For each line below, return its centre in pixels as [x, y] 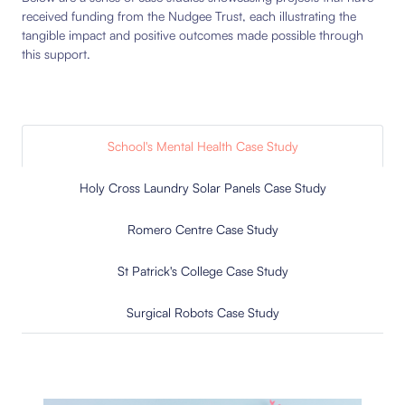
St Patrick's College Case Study [202, 271]
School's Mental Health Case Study [202, 146]
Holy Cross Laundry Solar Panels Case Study [202, 188]
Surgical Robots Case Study [202, 312]
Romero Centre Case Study [202, 229]
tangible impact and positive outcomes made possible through [193, 35]
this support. [56, 54]
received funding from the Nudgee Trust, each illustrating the [189, 16]
